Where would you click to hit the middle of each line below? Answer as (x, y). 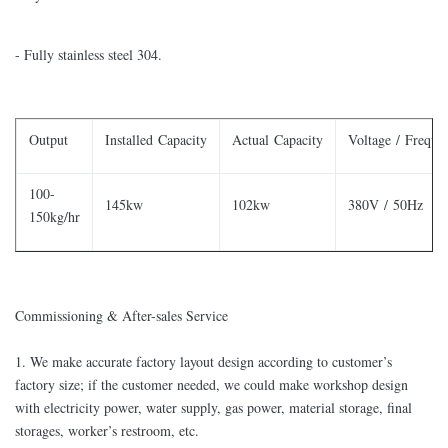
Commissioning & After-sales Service (121, 316)
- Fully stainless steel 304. (88, 55)
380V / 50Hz (385, 205)
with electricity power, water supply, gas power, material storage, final (213, 408)
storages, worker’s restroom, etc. (107, 431)
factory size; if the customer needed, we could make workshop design (211, 385)
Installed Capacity (156, 140)
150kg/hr (54, 217)
